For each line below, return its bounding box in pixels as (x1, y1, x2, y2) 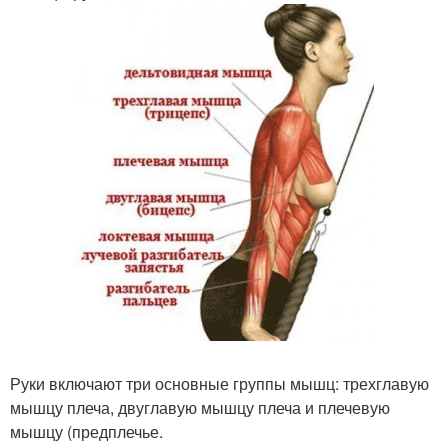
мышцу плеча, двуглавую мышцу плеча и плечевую (10, 395, 390, 419)
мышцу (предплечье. (10, 419, 163, 443)
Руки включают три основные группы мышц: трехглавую (10, 371, 429, 395)
